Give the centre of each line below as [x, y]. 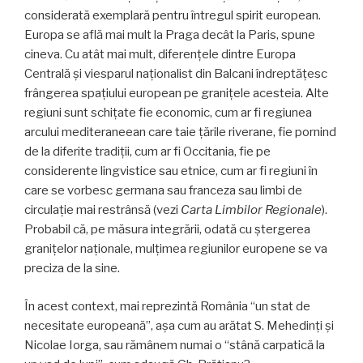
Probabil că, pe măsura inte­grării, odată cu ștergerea [167, 230]
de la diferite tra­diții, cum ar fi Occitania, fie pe [147, 152]
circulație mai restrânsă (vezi [102, 210]
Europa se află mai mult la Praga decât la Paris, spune [170, 35]
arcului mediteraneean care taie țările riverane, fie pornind [180, 132]
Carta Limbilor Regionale [251, 210]
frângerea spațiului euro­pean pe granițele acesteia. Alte [177, 94]
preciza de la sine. [72, 269]
